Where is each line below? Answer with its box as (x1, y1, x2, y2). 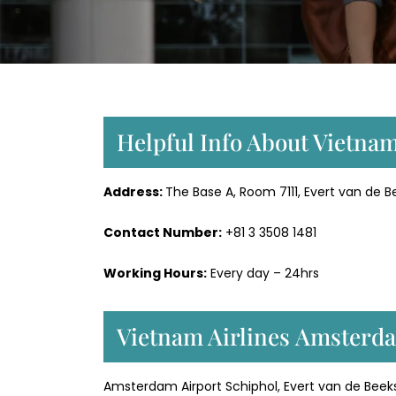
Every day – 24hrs (207, 264, 319, 283)
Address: (103, 183, 165, 202)
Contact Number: (103, 224, 222, 242)
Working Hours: (103, 264, 207, 283)
